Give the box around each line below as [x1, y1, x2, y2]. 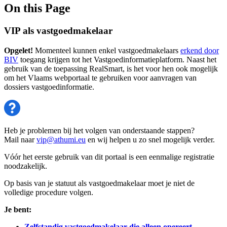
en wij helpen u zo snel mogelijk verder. [86, 135, 215, 144]
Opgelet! [4, 46, 35, 55]
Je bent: [4, 205, 31, 214]
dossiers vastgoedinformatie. [4, 82, 94, 91]
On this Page [4, 1, 70, 15]
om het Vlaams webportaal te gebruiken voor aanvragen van [4, 73, 197, 82]
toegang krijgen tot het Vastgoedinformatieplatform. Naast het [18, 55, 216, 64]
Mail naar [4, 135, 36, 144]
